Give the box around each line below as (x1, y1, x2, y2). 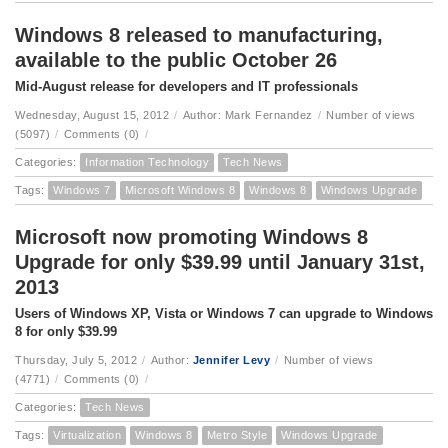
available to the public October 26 (15, 49, 337, 71)
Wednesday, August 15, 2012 (15, 109, 169, 121)
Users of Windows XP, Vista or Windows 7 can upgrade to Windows (15, 306, 433, 321)
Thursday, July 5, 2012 (15, 354, 137, 366)
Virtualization (53, 429, 121, 441)
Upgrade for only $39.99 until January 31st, (15, 251, 425, 273)
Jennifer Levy (192, 354, 270, 366)
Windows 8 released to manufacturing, (15, 24, 383, 46)
